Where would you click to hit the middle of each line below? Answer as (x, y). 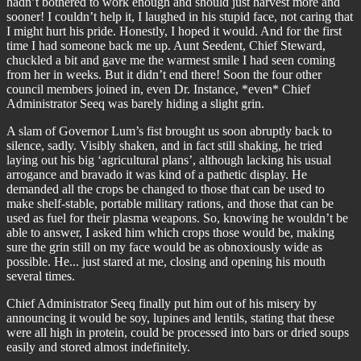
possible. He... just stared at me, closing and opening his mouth (166, 261)
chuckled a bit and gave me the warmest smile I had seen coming (171, 60)
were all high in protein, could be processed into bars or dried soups (178, 332)
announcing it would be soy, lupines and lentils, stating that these (170, 318)
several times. (41, 276)
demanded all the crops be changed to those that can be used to (166, 189)
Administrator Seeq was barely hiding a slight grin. (135, 104)
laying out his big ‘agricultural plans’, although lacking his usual (169, 160)
